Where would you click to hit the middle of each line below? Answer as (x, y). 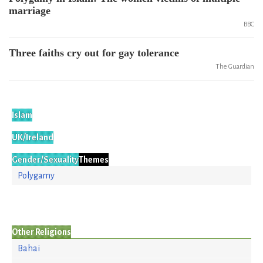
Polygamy (36, 176)
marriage (30, 11)
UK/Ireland (33, 137)
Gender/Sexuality (45, 160)
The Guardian (235, 67)
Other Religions (41, 232)
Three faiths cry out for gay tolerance (94, 53)
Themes (94, 160)
